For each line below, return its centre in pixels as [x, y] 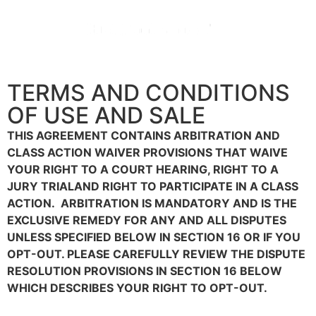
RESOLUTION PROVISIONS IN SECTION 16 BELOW [145, 271]
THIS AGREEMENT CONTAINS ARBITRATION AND [144, 135]
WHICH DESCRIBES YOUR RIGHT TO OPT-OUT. [137, 288]
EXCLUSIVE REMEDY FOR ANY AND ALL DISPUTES [147, 220]
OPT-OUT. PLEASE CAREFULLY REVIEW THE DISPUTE [156, 254]
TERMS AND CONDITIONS [148, 93]
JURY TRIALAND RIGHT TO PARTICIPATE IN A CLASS [154, 186]
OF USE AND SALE [106, 115]
